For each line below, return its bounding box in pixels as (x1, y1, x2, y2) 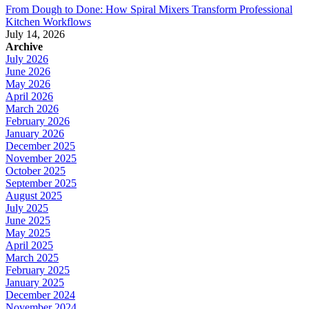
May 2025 (6, 227, 50, 239)
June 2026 (6, 66, 50, 78)
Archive (6, 41, 43, 53)
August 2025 (6, 190, 62, 202)
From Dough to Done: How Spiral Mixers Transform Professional (6, 3, 292, 16)
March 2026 (6, 103, 59, 115)
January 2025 (6, 277, 64, 289)
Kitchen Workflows (6, 16, 91, 28)
